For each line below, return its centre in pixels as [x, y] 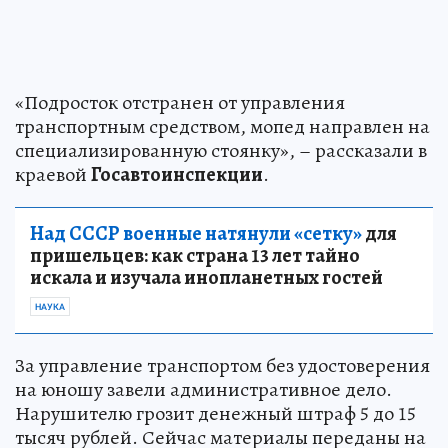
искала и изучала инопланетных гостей [206, 277]
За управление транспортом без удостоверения [222, 365]
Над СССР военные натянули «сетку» [196, 233]
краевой [53, 174]
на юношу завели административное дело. [203, 389]
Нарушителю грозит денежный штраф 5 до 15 [215, 413]
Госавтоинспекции [177, 174]
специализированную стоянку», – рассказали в [221, 150]
